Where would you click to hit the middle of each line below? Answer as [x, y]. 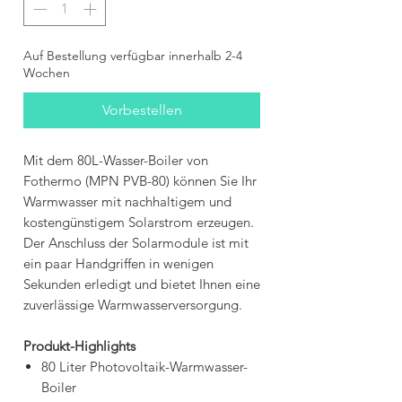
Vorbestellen [142, 110]
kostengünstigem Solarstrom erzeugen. [139, 223]
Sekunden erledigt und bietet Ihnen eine [142, 284]
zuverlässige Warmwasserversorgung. [133, 305]
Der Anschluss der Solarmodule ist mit [136, 243]
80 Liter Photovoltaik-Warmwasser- [144, 367]
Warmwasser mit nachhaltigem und [127, 202]
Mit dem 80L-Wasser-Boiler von [116, 161]
